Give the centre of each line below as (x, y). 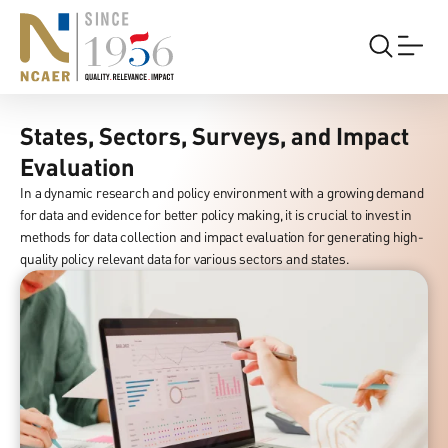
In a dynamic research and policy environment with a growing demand (222, 192)
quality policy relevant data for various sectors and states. (184, 258)
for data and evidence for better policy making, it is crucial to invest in (216, 214)
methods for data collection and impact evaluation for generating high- (222, 236)
